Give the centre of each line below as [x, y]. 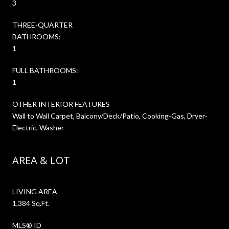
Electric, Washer [38, 127]
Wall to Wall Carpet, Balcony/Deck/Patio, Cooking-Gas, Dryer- [110, 116]
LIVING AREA [35, 191]
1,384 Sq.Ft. [31, 203]
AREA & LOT [41, 160]
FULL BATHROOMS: [45, 70]
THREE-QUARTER [42, 25]
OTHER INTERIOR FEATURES [61, 104]
